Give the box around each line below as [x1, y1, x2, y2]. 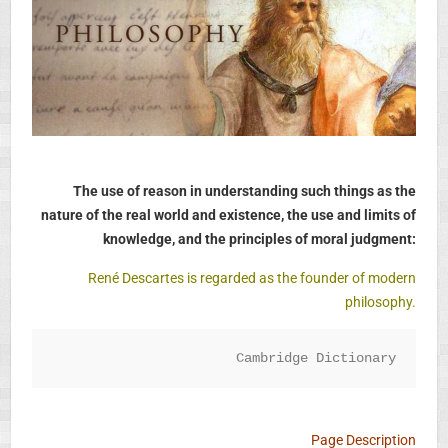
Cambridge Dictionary [236, 349, 397, 366]
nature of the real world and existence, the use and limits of [41, 206, 417, 223]
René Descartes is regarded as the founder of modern [88, 269, 417, 286]
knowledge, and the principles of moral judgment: [103, 230, 417, 247]
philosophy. [345, 293, 417, 310]
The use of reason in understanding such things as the [73, 182, 417, 199]
